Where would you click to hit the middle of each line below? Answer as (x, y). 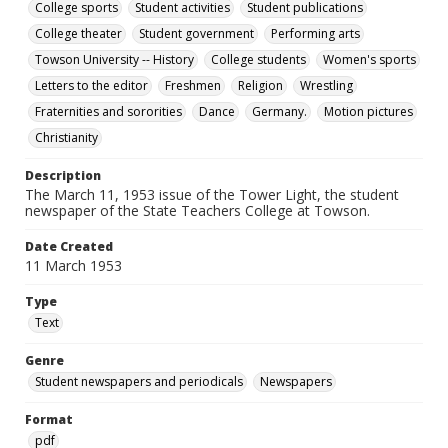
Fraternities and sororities (108, 111)
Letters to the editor (91, 85)
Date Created (69, 246)
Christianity (66, 137)
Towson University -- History (114, 59)
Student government (196, 33)
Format (49, 419)
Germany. (279, 111)
